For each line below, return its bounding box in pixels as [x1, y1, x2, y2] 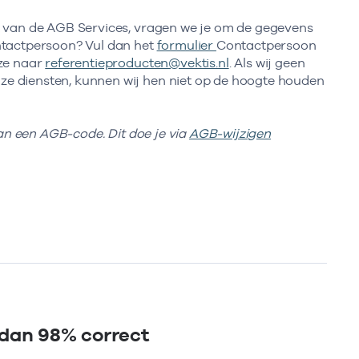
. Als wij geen [228, 54, 305, 71]
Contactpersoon [216, 37, 317, 53]
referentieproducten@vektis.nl [45, 54, 229, 71]
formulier [156, 37, 216, 53]
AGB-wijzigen [188, 126, 272, 142]
